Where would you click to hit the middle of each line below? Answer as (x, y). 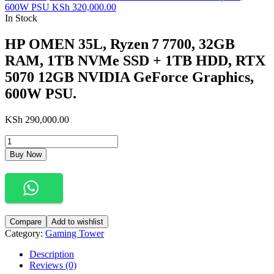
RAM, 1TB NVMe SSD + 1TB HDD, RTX (135, 60)
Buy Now (26, 154)
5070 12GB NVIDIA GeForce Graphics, (129, 77)
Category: (25, 233)
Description (52, 254)
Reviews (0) (53, 265)
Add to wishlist (77, 221)
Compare (26, 221)
